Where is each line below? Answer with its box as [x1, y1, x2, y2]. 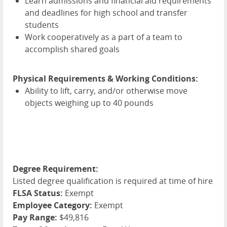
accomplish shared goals [25, 44, 120, 55]
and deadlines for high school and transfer [25, 7, 187, 19]
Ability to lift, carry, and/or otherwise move [25, 85, 187, 97]
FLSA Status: [13, 187, 63, 199]
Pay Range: [13, 212, 57, 223]
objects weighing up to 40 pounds [25, 97, 154, 109]
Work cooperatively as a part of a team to [25, 31, 182, 43]
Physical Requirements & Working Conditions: [13, 73, 198, 85]
